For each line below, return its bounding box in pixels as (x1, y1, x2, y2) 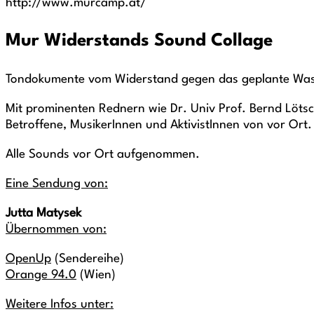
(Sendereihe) (51, 253, 124, 265)
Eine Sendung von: (6, 178, 108, 190)
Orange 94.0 (6, 269, 76, 281)
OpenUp (6, 253, 51, 265)
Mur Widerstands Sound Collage (6, 32, 273, 50)
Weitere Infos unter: (6, 299, 114, 310)
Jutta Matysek (6, 207, 81, 219)
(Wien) (76, 269, 116, 281)
